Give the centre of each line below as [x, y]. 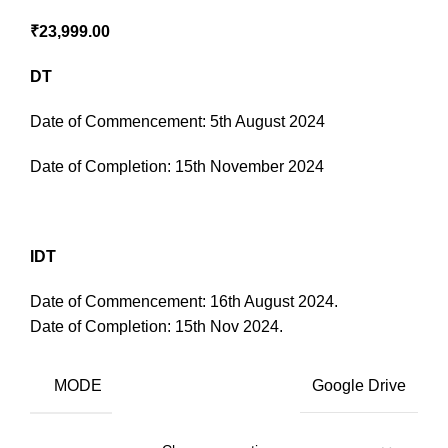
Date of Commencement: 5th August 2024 [177, 122]
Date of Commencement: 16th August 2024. [184, 302]
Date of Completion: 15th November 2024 [177, 167]
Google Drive [359, 386]
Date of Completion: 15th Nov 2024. [156, 327]
